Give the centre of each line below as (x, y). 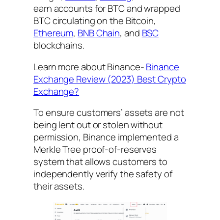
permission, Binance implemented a (106, 137)
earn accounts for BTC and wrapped (107, 9)
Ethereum (54, 33)
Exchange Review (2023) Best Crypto (110, 79)
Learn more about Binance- (90, 67)
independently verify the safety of (103, 174)
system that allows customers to (100, 162)
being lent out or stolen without (98, 125)
